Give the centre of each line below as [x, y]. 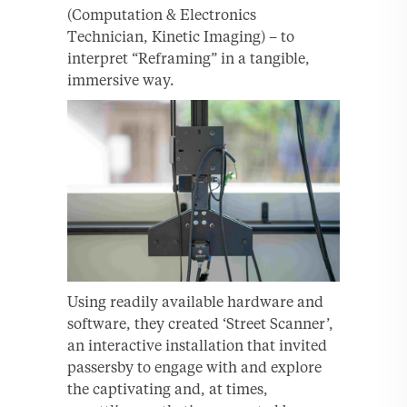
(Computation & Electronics [162, 14]
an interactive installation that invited [197, 345]
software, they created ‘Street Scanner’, [200, 323]
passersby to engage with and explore [194, 367]
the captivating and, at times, [168, 388]
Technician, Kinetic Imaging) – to [181, 36]
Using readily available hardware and [195, 301]
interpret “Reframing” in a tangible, [189, 58]
